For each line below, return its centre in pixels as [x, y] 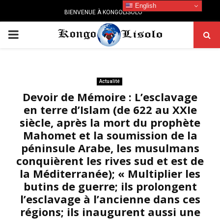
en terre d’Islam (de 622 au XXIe [110, 110]
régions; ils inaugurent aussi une [110, 212]
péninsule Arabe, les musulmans [110, 148]
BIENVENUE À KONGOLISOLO [103, 12]
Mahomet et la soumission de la [110, 135]
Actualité [109, 81]
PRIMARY [32, 34]
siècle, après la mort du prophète [110, 122]
